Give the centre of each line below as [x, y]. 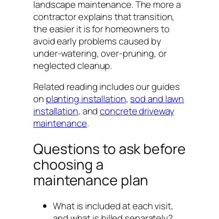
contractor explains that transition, [104, 16]
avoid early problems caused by [97, 41]
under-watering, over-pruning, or [100, 53]
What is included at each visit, [113, 206]
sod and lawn [157, 99]
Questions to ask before [109, 149]
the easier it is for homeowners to [101, 29]
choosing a [68, 165]
